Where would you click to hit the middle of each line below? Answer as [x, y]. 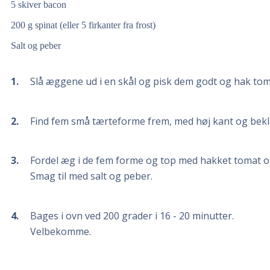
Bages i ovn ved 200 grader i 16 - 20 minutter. [132, 215]
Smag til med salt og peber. [91, 176]
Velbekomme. [60, 231]
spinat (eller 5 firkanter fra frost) [95, 25]
